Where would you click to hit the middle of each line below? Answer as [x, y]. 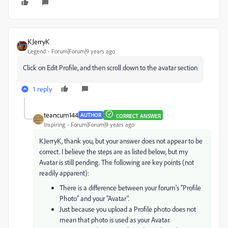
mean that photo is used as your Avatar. [115, 220]
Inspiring [54, 124]
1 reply [43, 89]
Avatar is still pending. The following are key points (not [117, 162]
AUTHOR [91, 115]
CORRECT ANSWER [138, 116]
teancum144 [61, 115]
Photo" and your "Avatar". [94, 198]
